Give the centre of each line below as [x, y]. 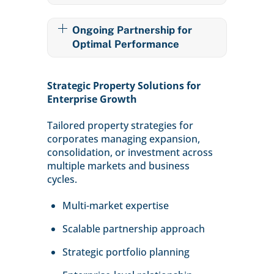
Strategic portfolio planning [126, 252]
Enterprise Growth [92, 99]
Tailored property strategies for [120, 126]
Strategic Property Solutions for [124, 86]
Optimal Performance [125, 44]
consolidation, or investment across [130, 153]
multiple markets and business [118, 166]
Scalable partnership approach [134, 228]
